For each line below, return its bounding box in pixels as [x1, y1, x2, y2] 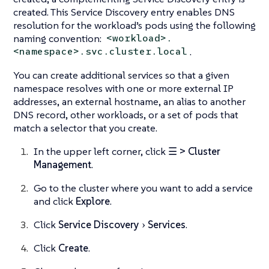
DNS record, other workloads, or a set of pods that [13, 107, 238, 121]
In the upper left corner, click [34, 144, 168, 158]
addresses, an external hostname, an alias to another [13, 94, 246, 108]
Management [34, 157, 91, 171]
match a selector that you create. [13, 121, 157, 134]
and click [34, 194, 76, 208]
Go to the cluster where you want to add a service [34, 181, 253, 195]
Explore [76, 194, 110, 208]
